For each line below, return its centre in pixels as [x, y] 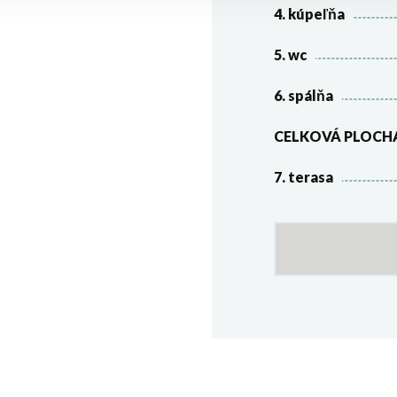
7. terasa [304, 177]
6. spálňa [304, 95]
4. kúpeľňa [309, 14]
